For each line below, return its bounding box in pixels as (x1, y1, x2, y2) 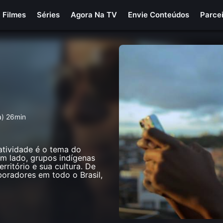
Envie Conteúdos (128, 10, 190, 19)
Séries (37, 10, 60, 19)
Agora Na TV (71, 10, 117, 19)
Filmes (2, 10, 26, 19)
